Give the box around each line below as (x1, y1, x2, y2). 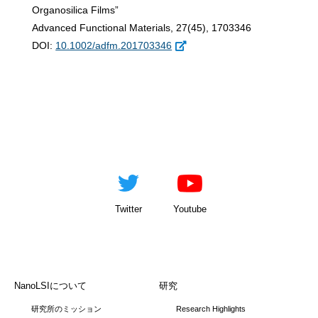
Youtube (173, 203, 207, 214)
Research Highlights (176, 304, 246, 313)
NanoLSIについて (14, 280, 87, 291)
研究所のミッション (31, 304, 102, 313)
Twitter (114, 203, 142, 214)
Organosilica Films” (32, 4, 119, 16)
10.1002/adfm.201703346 (55, 39, 172, 51)
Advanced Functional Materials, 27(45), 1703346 (32, 21, 252, 33)
